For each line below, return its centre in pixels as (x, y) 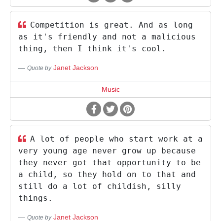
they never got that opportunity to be (110, 163)
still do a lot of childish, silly (100, 186)
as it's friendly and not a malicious (107, 37)
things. (36, 198)
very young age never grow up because (107, 151)
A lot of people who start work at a (116, 139)
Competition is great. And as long (111, 25)
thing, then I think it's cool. (92, 49)
